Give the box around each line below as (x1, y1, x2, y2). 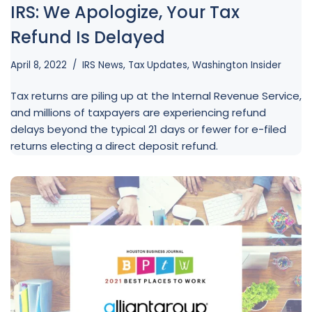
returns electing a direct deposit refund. (10, 139, 218, 154)
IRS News (82, 58, 123, 72)
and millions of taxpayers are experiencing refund (10, 105, 266, 120)
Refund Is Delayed (10, 26, 165, 49)
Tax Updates (128, 58, 187, 72)
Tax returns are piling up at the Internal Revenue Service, (10, 88, 302, 104)
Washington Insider (192, 58, 281, 72)
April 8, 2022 (10, 58, 67, 72)
